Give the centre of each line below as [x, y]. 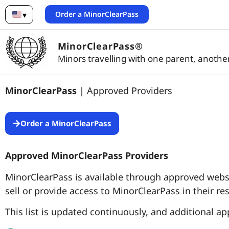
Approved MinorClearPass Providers [87, 156]
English [32, 20]
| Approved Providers [126, 90]
